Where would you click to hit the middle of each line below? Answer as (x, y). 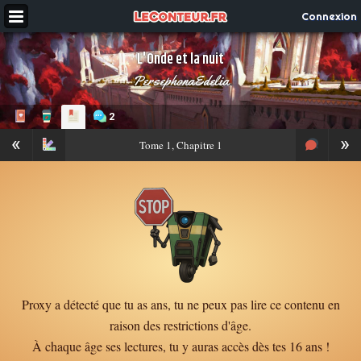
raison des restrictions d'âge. (180, 325)
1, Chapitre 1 (193, 145)
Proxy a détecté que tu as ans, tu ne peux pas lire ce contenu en (180, 304)
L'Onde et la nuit (180, 60)
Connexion (329, 16)
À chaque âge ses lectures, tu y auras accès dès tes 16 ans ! (180, 346)
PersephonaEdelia (180, 81)
